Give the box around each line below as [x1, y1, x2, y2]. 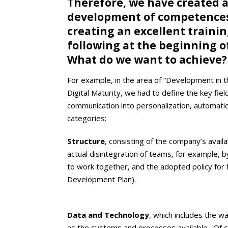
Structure [67, 135, 105, 146]
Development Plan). [67, 174, 136, 184]
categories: [67, 112, 106, 123]
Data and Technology [67, 209, 149, 220]
